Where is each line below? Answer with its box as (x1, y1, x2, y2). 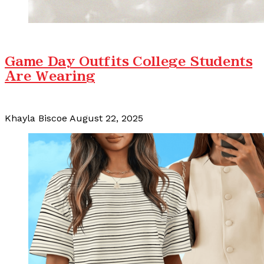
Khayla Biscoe (5, 112, 67, 124)
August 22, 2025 (70, 112, 143, 124)
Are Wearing (5, 70, 95, 83)
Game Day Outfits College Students (5, 55, 253, 68)
